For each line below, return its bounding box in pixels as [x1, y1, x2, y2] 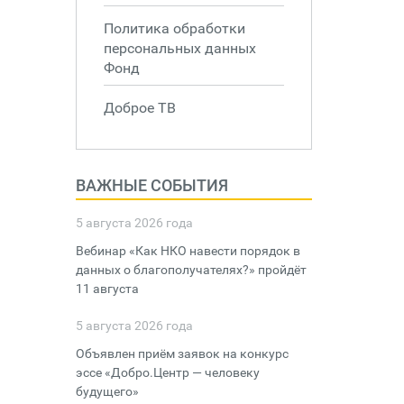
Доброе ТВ [103, 99, 176, 116]
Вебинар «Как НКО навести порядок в [75, 243, 300, 258]
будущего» [75, 384, 139, 399]
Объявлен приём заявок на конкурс [75, 346, 289, 361]
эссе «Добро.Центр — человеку [75, 365, 260, 380]
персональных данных [103, 40, 256, 57]
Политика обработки [103, 20, 245, 37]
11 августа [75, 281, 139, 296]
